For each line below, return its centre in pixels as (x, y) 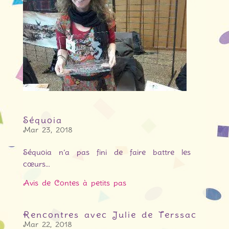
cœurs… (36, 164)
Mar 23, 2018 (48, 130)
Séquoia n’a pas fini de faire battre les (107, 153)
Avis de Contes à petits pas (74, 183)
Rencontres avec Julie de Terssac (110, 215)
